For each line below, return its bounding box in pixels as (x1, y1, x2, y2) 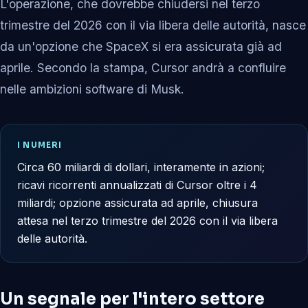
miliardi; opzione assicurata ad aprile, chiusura (17, 195, 258, 210)
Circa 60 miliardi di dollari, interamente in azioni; (17, 159, 265, 174)
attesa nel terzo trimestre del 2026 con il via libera (17, 213, 278, 228)
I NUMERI (17, 140, 63, 151)
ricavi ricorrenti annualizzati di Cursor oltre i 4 (17, 177, 257, 192)
